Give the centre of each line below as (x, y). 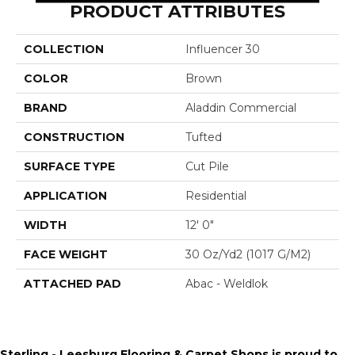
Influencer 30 (223, 49)
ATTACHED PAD (73, 283)
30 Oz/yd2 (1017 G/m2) (248, 254)
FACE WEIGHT (66, 254)
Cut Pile (207, 166)
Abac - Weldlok (227, 283)
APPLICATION (65, 195)
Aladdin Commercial (241, 107)
